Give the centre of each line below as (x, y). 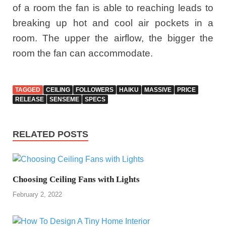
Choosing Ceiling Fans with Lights (76, 180)
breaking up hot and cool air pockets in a (113, 23)
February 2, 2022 (37, 194)
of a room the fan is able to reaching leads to (113, 8)
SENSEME (64, 100)
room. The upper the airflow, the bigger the (113, 38)
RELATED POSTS (50, 134)
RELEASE (30, 100)
